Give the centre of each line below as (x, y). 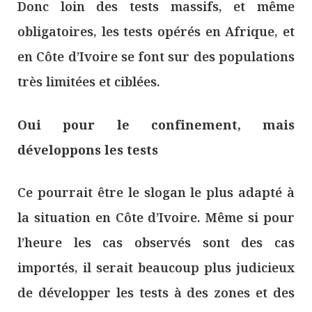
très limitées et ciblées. (89, 82)
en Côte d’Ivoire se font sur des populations (156, 57)
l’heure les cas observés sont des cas (156, 242)
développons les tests (88, 149)
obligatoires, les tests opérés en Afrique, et (156, 32)
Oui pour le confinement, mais (156, 124)
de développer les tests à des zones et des (156, 292)
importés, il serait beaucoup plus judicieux (156, 267)
